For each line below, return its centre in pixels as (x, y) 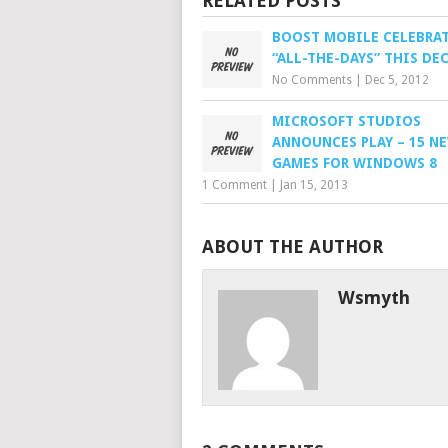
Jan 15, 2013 (314, 185)
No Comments (312, 80)
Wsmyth (373, 297)
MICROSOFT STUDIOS (346, 121)
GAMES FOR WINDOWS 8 (354, 163)
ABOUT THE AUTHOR (292, 246)
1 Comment (234, 185)
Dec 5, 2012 (397, 80)
